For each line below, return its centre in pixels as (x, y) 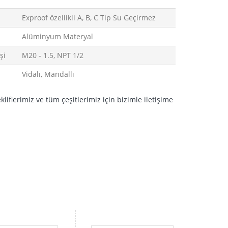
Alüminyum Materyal (58, 36)
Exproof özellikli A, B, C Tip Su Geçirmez (89, 18)
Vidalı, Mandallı (48, 74)
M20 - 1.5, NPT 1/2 (53, 55)
